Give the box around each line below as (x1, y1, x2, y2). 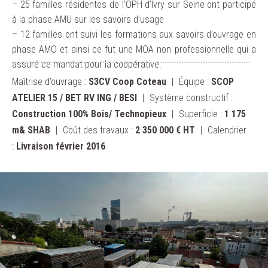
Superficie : (179, 108, 224, 120)
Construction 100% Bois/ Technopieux (12, 108, 166, 120)
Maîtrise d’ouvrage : (12, 75, 89, 87)
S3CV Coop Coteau (89, 75, 166, 87)
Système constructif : (150, 92, 233, 103)
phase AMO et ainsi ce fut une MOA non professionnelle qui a (12, 44, 256, 56)
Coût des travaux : (63, 124, 135, 136)
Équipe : (179, 75, 211, 87)
